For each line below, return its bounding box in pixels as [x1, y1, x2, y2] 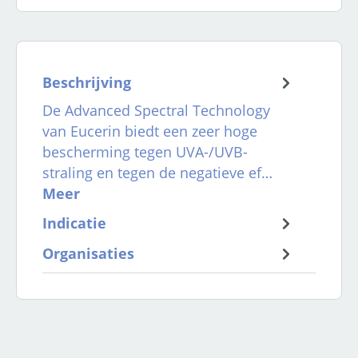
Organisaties [42, 244, 134, 264]
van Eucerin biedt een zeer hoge [42, 121, 257, 141]
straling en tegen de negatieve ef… [42, 163, 272, 183]
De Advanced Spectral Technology [42, 101, 270, 121]
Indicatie [42, 213, 106, 233]
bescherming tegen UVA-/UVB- [42, 142, 248, 162]
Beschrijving [42, 73, 131, 93]
